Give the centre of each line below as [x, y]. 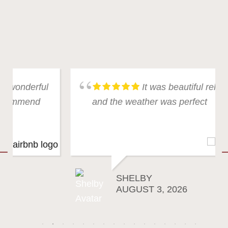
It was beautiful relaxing [137, 87]
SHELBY [82, 178]
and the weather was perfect [97, 102]
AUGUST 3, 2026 [99, 189]
